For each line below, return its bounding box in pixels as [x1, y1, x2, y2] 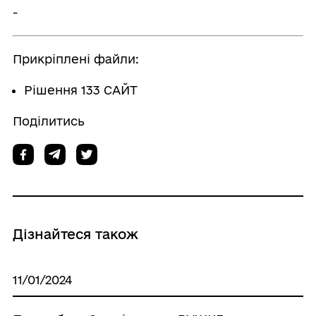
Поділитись [12, 114, 85, 128]
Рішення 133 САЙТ [23, 83, 138, 97]
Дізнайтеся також [12, 226, 138, 242]
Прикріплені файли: [12, 52, 139, 66]
